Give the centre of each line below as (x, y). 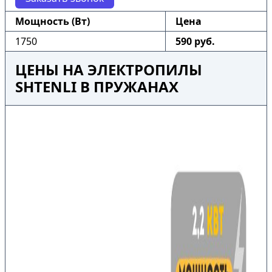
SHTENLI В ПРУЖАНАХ (97, 87)
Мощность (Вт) (53, 21)
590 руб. (195, 41)
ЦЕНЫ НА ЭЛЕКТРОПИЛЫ (109, 70)
